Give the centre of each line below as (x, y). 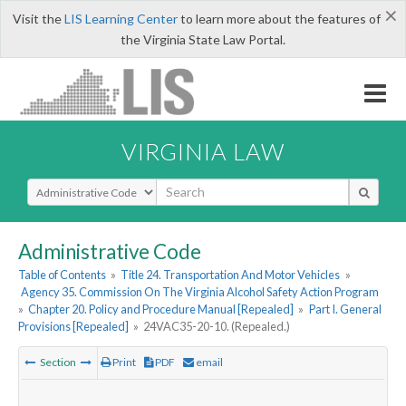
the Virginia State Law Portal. (203, 39)
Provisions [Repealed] (73, 327)
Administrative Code (110, 251)
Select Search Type (81, 186)
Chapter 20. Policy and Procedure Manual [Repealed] (161, 309)
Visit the (38, 19)
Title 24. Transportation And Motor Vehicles (231, 275)
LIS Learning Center (121, 19)
